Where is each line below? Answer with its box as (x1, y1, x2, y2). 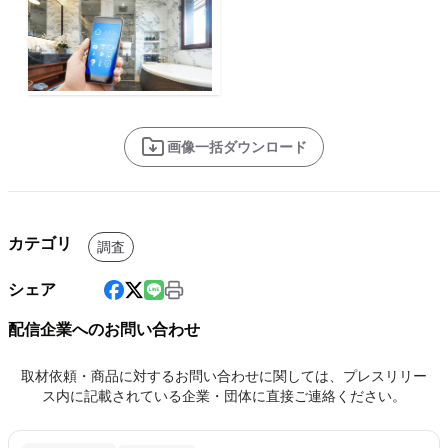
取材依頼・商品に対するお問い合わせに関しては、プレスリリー (21, 368, 427, 385)
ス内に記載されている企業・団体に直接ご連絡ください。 (42, 388, 406, 405)
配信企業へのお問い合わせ (8, 321, 200, 339)
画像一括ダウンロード (167, 139, 307, 156)
